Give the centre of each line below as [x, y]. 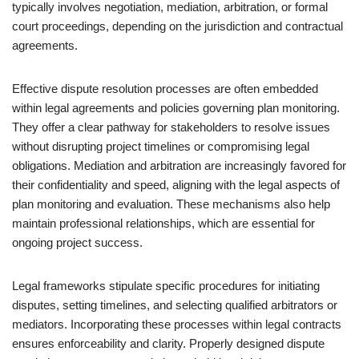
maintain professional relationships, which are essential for [163, 223]
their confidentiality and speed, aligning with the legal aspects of [176, 185]
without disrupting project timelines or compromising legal [161, 146]
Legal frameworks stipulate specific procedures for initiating [166, 286]
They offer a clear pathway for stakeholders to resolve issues [171, 127]
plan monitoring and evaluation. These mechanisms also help [171, 204]
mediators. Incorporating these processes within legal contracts [177, 324]
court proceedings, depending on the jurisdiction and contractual [177, 26]
